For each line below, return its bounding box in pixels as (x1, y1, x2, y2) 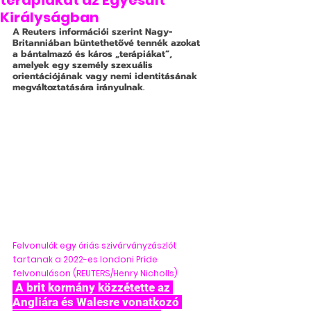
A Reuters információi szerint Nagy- (12, 25, 172, 38)
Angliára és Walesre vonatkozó (12, 295, 182, 310)
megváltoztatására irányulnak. (12, 81, 144, 94)
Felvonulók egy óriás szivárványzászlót (12, 239, 179, 252)
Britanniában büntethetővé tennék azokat (12, 36, 203, 49)
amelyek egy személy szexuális (12, 58, 155, 72)
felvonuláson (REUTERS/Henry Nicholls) (12, 267, 178, 280)
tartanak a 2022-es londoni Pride (12, 253, 160, 266)
